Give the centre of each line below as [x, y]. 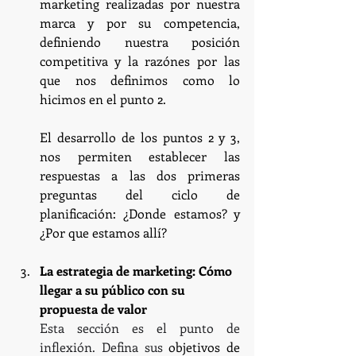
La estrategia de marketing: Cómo [137, 270]
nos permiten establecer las [140, 156]
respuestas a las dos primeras [140, 175]
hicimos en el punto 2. [103, 99]
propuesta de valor [93, 308]
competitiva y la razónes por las [140, 60]
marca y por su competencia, [140, 22]
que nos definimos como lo [140, 79]
